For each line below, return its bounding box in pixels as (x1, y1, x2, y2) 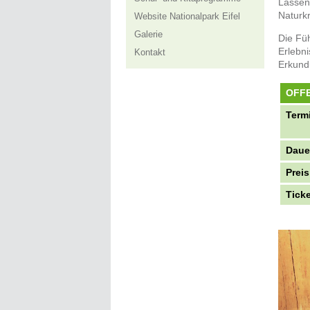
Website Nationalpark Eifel (134, 11, 240, 21)
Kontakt (134, 47, 165, 57)
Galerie (134, 29, 163, 39)
